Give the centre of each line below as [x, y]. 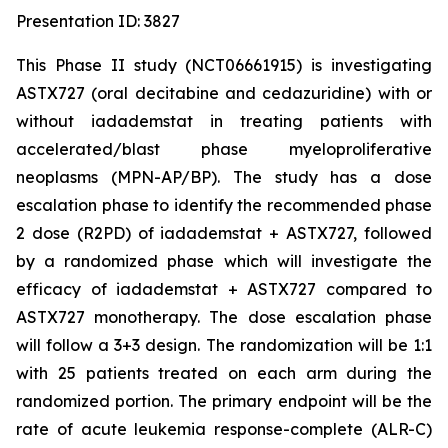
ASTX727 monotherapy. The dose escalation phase [224, 317]
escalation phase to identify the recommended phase [224, 205]
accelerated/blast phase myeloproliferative [224, 149]
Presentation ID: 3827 [98, 21]
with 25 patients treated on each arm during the [224, 373]
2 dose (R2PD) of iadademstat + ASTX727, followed [224, 233]
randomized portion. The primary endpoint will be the [224, 401]
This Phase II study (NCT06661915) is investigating [224, 65]
